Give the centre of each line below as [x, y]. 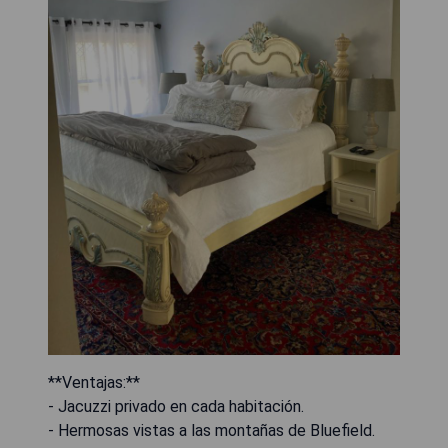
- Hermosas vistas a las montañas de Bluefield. [211, 431]
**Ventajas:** [94, 383]
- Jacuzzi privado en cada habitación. [176, 407]
